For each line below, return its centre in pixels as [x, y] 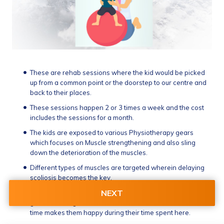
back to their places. [60, 92]
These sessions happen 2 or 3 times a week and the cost [117, 107]
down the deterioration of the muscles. [88, 152]
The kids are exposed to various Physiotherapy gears [111, 132]
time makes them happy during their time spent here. [110, 212]
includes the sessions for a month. [82, 117]
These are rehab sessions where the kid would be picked [117, 72]
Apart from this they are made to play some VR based [112, 192]
